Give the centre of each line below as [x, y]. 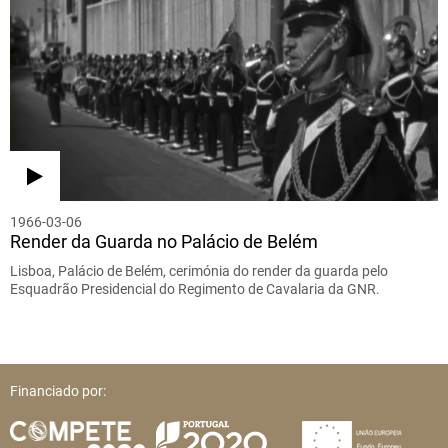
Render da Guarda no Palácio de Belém [164, 242]
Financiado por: [58, 391]
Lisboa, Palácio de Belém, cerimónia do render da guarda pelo [199, 271]
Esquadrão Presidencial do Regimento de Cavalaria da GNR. [195, 289]
